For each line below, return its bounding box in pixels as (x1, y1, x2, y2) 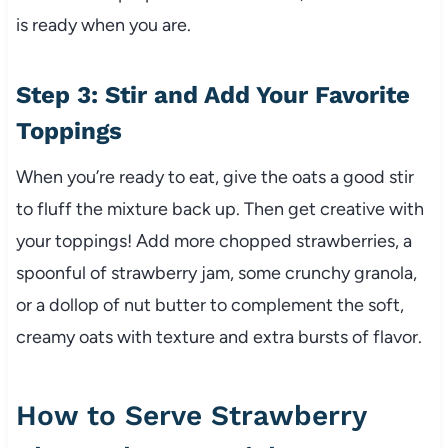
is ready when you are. (15, 14, 191, 37)
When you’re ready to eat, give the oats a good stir (15, 166, 414, 189)
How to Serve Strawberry (15, 399, 366, 433)
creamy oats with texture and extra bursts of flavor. (15, 326, 422, 349)
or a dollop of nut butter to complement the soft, (15, 294, 404, 317)
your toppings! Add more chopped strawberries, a (15, 230, 412, 253)
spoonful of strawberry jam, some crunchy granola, (15, 262, 417, 285)
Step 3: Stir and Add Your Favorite (15, 81, 410, 110)
